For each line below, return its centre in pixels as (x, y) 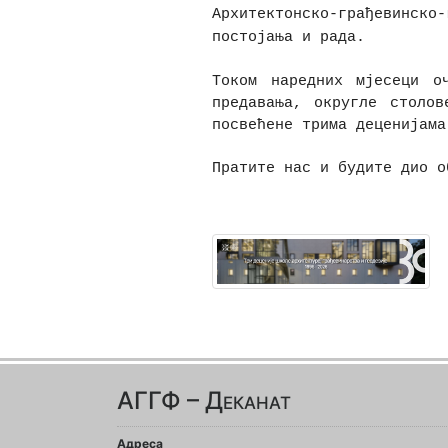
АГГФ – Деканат (204, 401)
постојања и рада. (288, 37)
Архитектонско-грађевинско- (328, 14)
